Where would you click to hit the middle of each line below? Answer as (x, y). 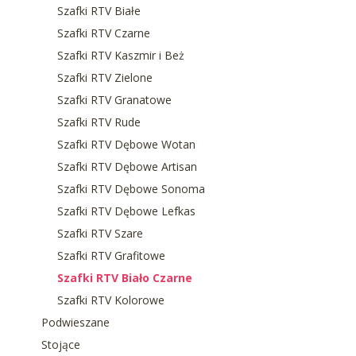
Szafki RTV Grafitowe (111, 256)
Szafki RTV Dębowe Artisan (127, 167)
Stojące (61, 345)
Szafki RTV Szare (100, 234)
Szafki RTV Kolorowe (111, 300)
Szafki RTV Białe (99, 11)
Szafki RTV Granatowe (114, 100)
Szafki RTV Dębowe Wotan (126, 145)
